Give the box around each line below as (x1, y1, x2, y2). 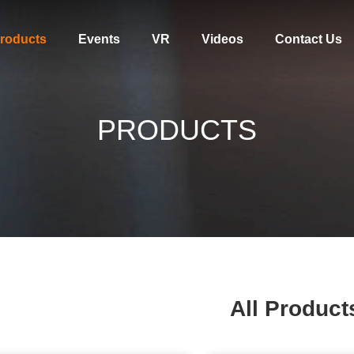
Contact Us (274, 32, 342, 46)
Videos (201, 32, 243, 46)
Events (77, 32, 120, 46)
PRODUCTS (97, 114, 257, 146)
